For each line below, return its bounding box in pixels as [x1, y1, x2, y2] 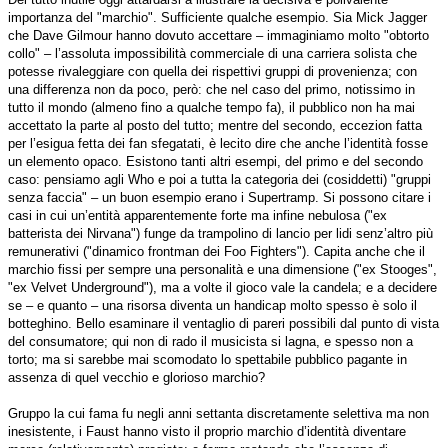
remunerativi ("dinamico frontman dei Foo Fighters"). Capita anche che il [8, 244, 425, 260]
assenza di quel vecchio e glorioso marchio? [8, 370, 265, 386]
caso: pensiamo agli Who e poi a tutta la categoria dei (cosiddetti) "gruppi [8, 172, 431, 188]
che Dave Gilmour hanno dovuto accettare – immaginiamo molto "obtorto [8, 28, 429, 44]
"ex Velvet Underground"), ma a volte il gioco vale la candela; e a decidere [8, 280, 437, 296]
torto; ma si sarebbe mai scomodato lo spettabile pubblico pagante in [8, 352, 407, 368]
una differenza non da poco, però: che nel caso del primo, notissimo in [8, 82, 415, 98]
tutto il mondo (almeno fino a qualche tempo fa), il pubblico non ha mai [8, 100, 415, 116]
